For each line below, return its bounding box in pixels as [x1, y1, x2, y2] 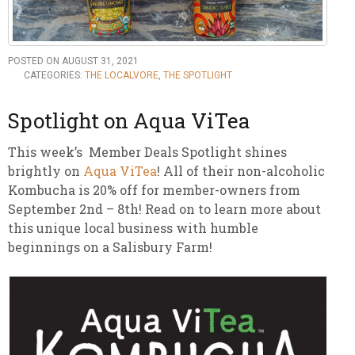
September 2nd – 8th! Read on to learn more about [8, 200, 321, 218]
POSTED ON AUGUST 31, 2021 [8, 55, 139, 67]
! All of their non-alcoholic [157, 162, 325, 180]
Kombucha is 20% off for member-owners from [8, 181, 300, 199]
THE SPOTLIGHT [163, 70, 232, 82]
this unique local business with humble [8, 219, 258, 237]
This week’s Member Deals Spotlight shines [8, 143, 287, 161]
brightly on [8, 162, 83, 180]
